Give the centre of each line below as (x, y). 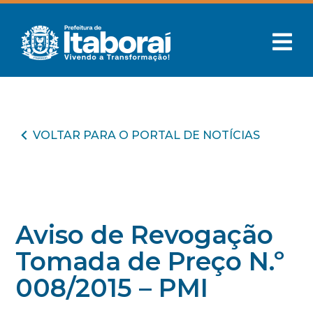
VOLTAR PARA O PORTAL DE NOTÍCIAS (147, 135)
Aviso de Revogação (145, 235)
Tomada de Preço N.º (150, 261)
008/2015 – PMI (112, 288)
